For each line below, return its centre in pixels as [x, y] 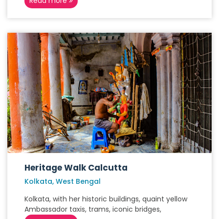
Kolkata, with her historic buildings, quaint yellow [106, 199]
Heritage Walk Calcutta [76, 168]
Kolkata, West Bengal [63, 181]
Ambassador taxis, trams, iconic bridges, [93, 209]
